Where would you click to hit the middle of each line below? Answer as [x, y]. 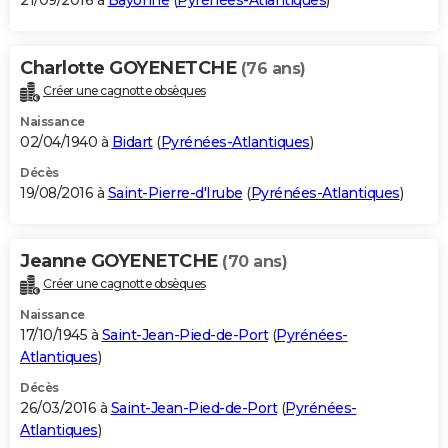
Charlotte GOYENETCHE [130, 68]
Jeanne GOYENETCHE [121, 261]
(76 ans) [273, 69]
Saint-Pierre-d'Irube [175, 193]
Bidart [132, 142]
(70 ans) [254, 262]
